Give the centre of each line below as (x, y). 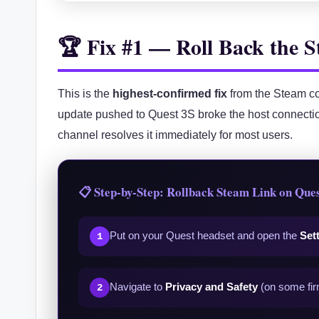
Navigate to (137, 286)
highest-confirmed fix (170, 93)
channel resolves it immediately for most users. (175, 135)
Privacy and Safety (211, 286)
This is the (85, 93)
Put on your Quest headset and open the (205, 235)
